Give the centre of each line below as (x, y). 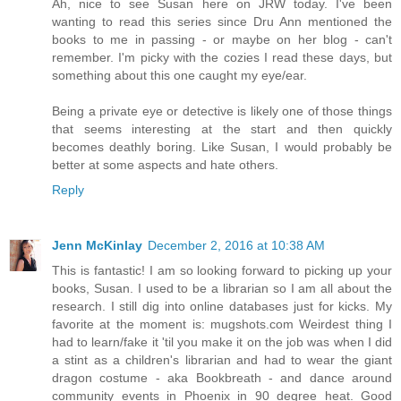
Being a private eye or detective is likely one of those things (222, 111)
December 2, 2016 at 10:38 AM (236, 245)
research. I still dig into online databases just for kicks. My (222, 306)
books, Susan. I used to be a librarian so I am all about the (222, 288)
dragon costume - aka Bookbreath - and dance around (222, 377)
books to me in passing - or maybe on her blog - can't (222, 39)
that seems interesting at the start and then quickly (222, 128)
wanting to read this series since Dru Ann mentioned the (222, 21)
